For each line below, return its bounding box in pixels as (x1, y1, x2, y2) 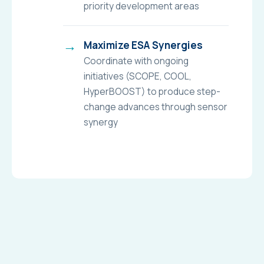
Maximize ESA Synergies (83, 38, 203, 52)
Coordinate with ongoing (83, 54, 189, 67)
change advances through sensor (83, 100, 227, 113)
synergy (83, 115, 118, 128)
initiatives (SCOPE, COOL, (83, 69, 192, 82)
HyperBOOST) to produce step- (83, 84, 220, 98)
